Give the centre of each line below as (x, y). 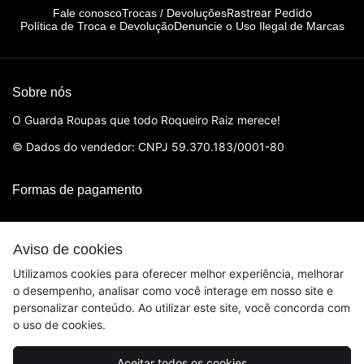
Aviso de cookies (68, 249)
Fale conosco (87, 13)
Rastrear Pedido (269, 13)
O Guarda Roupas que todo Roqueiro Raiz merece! (146, 120)
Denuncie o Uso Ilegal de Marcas (259, 26)
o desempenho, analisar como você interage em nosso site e (173, 290)
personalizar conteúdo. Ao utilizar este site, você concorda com (182, 308)
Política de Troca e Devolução (97, 26)
